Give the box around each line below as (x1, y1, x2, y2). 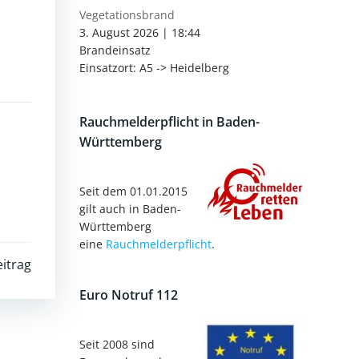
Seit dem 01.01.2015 (79, 183, 188, 199)
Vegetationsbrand (79, 6, 175, 22)
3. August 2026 (79, 24, 159, 40)
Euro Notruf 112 (79, 285, 178, 304)
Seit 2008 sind (79, 336, 155, 352)
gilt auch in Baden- (79, 200, 181, 216)
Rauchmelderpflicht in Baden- (79, 112, 260, 131)
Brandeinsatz (79, 42, 151, 58)
